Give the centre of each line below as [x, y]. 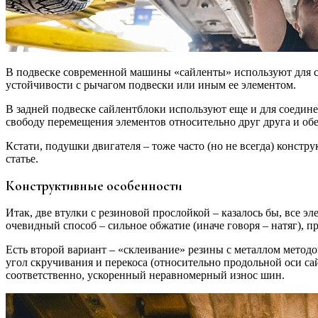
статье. [22, 159]
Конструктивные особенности [94, 186]
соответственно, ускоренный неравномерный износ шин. [145, 275]
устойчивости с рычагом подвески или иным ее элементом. [151, 85]
